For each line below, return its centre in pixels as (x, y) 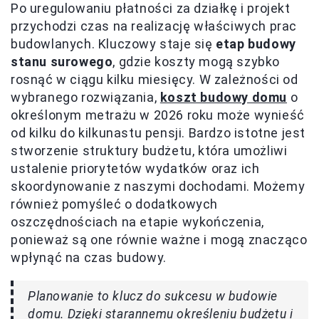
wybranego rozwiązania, (85, 97)
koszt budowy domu (224, 97)
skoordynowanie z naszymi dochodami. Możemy (158, 186)
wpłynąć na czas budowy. (89, 257)
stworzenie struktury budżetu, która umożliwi (149, 150)
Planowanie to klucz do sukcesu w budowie (153, 296)
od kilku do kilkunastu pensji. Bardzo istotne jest (158, 132)
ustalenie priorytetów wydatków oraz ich (135, 168)
